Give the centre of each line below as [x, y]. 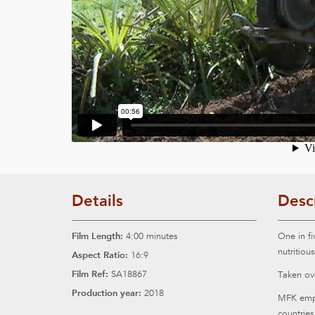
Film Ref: [90, 274]
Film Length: [97, 236]
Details [97, 201]
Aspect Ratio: [100, 255]
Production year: [107, 293]
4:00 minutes [150, 236]
